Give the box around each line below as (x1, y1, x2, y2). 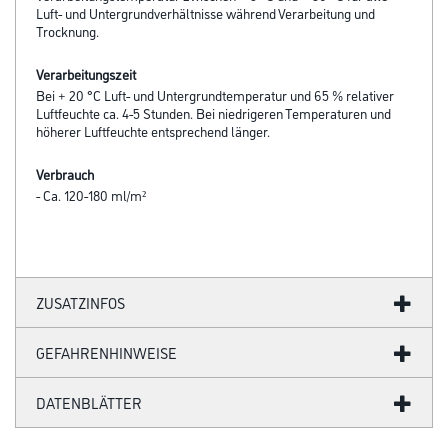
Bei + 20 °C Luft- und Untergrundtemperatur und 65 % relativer (36, 85, 394, 105)
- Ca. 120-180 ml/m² (36, 185, 146, 205)
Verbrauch (36, 164, 94, 184)
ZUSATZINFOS (36, 292, 125, 314)
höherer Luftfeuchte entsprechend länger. (36, 121, 270, 141)
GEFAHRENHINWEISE (36, 342, 177, 364)
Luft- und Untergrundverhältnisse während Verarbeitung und (36, 3, 375, 23)
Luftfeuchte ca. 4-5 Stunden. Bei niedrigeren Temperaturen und (36, 103, 391, 123)
